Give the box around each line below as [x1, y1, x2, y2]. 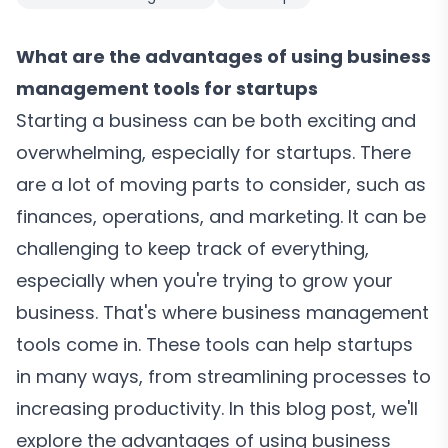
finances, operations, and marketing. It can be [16, 204, 426, 229]
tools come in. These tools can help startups [16, 332, 413, 357]
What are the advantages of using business [16, 44, 431, 69]
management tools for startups [16, 76, 318, 101]
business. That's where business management [16, 300, 429, 325]
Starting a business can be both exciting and [16, 108, 416, 133]
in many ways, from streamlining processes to [16, 364, 431, 389]
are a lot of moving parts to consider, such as [16, 172, 426, 197]
